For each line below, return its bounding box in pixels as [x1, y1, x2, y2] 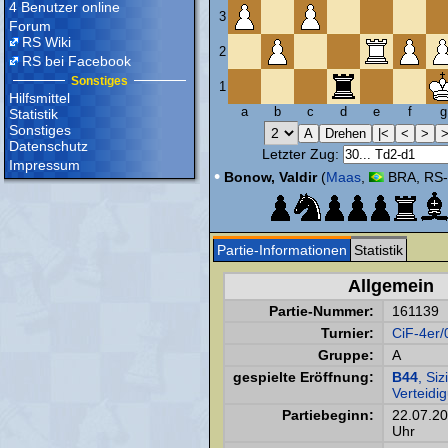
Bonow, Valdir [223, 169, 317, 185]
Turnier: [321, 325, 374, 341]
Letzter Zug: [262, 146, 343, 162]
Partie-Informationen [217, 242, 347, 258]
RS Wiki [22, 34, 71, 50]
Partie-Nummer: [269, 303, 374, 319]
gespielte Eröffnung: [233, 369, 374, 385]
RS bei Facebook [22, 53, 131, 69]
